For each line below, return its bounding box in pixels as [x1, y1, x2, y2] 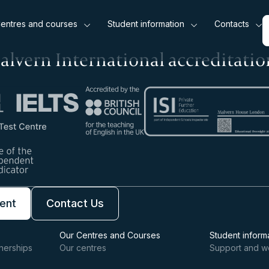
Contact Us [46, 197, 104, 210]
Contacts [214, 19, 249, 29]
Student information [107, 19, 184, 29]
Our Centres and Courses [59, 230, 161, 240]
